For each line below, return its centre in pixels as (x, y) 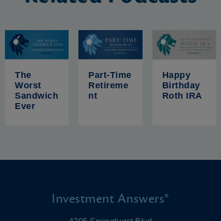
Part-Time (110, 75)
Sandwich (37, 95)
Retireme (109, 85)
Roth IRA (182, 95)
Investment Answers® (110, 199)
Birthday (181, 85)
